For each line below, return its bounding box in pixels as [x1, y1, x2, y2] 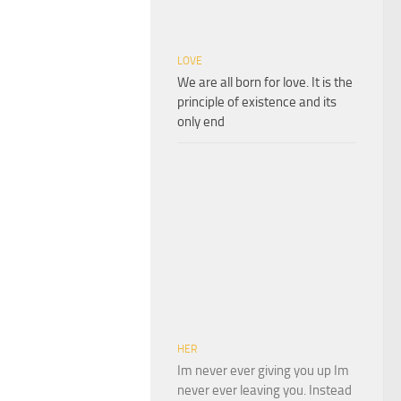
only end [177, 113, 225, 130]
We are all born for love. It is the [177, 73, 353, 90]
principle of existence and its [177, 93, 337, 110]
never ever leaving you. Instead [177, 381, 352, 398]
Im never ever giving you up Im [177, 362, 349, 379]
